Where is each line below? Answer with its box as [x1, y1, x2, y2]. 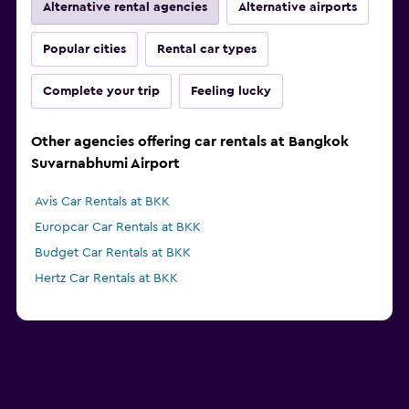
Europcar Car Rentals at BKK [35, 221, 201, 235]
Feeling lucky [191, 85, 271, 99]
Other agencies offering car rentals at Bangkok [31, 134, 349, 150]
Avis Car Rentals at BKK [35, 195, 170, 209]
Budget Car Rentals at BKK [35, 246, 191, 260]
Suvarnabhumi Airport [31, 156, 180, 172]
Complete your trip [43, 85, 160, 99]
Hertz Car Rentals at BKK [35, 272, 178, 286]
